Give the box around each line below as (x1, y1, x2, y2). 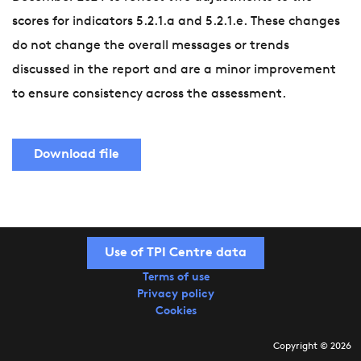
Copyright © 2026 (273, 342, 351, 352)
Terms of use (142, 272, 210, 284)
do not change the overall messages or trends (12, 39, 289, 53)
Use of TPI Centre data (105, 247, 247, 260)
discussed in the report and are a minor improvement (12, 64, 336, 77)
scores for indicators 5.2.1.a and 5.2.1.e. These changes (12, 15, 340, 29)
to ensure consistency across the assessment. (12, 88, 286, 102)
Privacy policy (137, 288, 214, 301)
